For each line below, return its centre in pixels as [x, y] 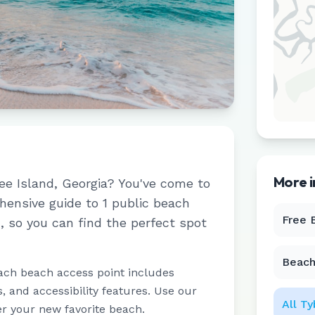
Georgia [84, 183]
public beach [149, 203]
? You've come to [159, 183]
